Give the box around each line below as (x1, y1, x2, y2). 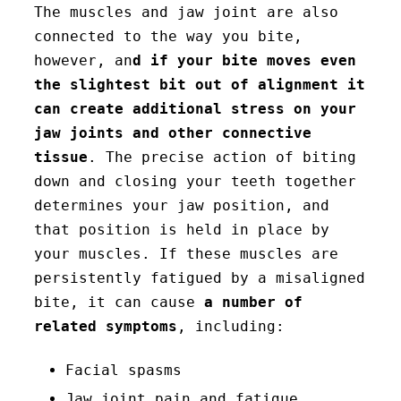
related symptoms (34, 318, 177, 335)
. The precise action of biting (88, 149, 356, 166)
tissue (34, 149, 88, 166)
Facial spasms (65, 362, 182, 379)
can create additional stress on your (34, 100, 356, 117)
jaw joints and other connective (34, 124, 311, 141)
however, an (34, 52, 132, 69)
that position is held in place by (34, 221, 329, 238)
